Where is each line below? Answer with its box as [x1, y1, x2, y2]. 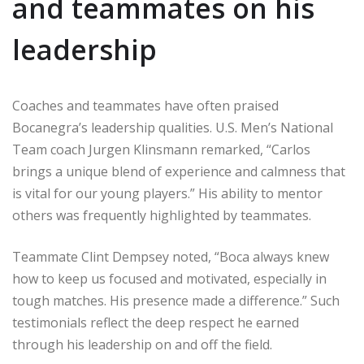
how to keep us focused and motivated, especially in [12, 270, 327, 288]
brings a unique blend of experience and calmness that [12, 162, 345, 181]
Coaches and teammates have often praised [12, 97, 279, 115]
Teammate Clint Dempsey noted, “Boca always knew [12, 248, 329, 266]
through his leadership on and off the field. [12, 336, 272, 354]
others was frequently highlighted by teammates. [12, 206, 311, 225]
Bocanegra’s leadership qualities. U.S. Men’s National [12, 119, 333, 137]
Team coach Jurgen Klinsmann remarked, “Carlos [12, 141, 310, 159]
